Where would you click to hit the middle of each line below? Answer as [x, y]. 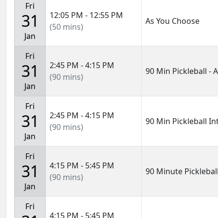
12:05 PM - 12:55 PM [86, 15]
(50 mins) [66, 27]
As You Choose [173, 21]
